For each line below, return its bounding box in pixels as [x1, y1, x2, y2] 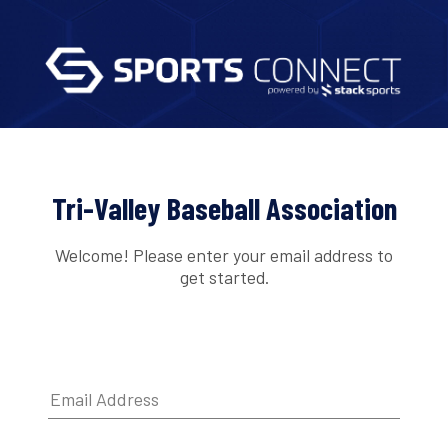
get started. [179, 265, 269, 288]
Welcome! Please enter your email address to [55, 243, 393, 266]
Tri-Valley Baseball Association [51, 190, 397, 227]
